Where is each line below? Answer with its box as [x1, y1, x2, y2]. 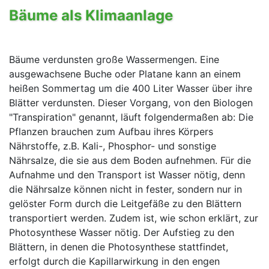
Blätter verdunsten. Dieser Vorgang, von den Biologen [9, 97, 253, 109]
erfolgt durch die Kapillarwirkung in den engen [9, 255, 220, 268]
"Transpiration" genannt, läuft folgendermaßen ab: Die [9, 111, 253, 124]
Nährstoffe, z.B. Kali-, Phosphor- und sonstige [9, 140, 216, 153]
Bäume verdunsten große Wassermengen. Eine [9, 53, 219, 66]
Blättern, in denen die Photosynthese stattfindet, [9, 241, 228, 253]
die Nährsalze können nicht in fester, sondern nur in [9, 183, 242, 196]
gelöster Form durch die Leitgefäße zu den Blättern [9, 198, 241, 210]
